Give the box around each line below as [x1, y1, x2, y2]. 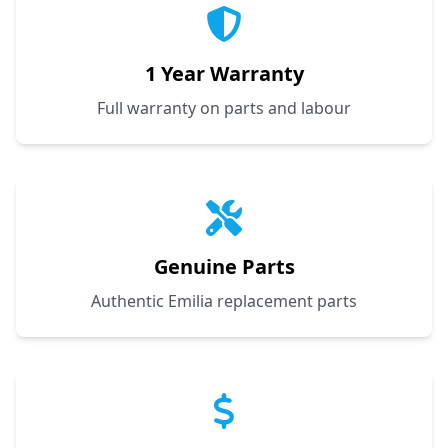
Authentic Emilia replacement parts [91, 290, 357, 313]
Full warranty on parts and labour [97, 96, 351, 119]
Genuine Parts [153, 253, 295, 281]
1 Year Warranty [144, 59, 304, 87]
